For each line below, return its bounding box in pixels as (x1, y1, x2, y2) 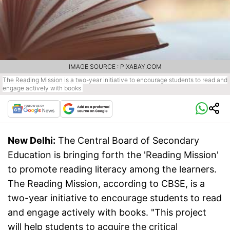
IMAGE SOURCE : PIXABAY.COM (68, 62, 162, 70)
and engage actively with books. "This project (8, 206, 206, 218)
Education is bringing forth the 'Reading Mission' (8, 149, 219, 160)
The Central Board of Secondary (58, 135, 199, 146)
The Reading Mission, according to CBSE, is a (8, 178, 205, 189)
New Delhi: (8, 135, 55, 146)
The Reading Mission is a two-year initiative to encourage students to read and (3, 75, 227, 84)
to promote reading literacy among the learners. (8, 163, 217, 175)
